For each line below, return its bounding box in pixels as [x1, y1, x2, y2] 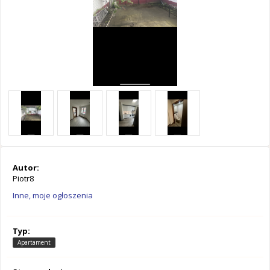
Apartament [17, 238, 51, 247]
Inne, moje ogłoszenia [13, 190, 93, 201]
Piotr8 [13, 173, 34, 184]
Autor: [13, 162, 39, 173]
